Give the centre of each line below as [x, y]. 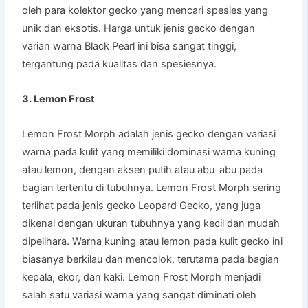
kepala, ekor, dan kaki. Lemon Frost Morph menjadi [142, 277]
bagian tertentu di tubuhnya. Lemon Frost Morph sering [152, 188]
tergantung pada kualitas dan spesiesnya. [120, 64]
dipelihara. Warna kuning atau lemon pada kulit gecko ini [153, 242]
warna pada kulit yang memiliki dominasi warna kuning [149, 152]
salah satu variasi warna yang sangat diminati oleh [140, 295]
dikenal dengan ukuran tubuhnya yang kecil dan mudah [151, 224]
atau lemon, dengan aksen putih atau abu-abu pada [143, 170]
